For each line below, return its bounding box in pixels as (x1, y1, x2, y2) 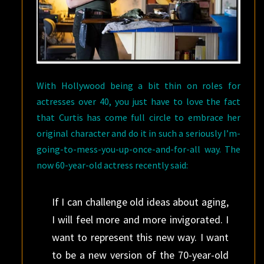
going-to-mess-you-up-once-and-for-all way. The (37, 143, 240, 155)
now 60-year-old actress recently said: (37, 159, 189, 171)
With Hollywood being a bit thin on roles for (37, 79, 240, 91)
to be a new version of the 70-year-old (51, 247, 229, 262)
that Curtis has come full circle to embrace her (37, 111, 240, 123)
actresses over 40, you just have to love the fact (37, 95, 240, 107)
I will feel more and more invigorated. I (51, 212, 229, 226)
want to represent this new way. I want (51, 230, 229, 244)
